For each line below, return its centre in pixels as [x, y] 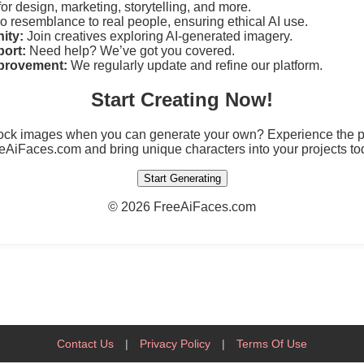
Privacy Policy [175, 344]
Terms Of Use [272, 344]
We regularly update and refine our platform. [195, 65]
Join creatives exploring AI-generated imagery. [158, 36]
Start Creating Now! [182, 100]
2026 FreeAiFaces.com [188, 207]
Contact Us [85, 344]
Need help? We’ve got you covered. [130, 50]
